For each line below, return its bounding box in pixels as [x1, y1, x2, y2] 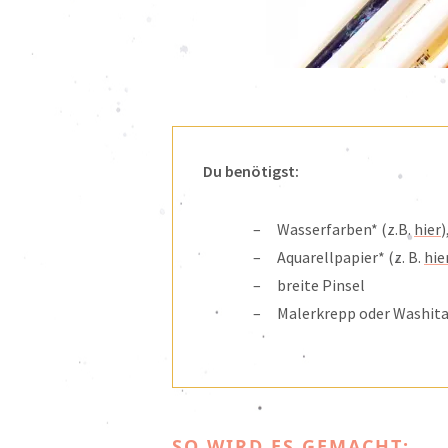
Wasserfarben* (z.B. [277, 219, 414, 240]
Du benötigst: [203, 161, 299, 182]
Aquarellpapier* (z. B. [277, 247, 424, 268]
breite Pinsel [277, 275, 365, 296]
